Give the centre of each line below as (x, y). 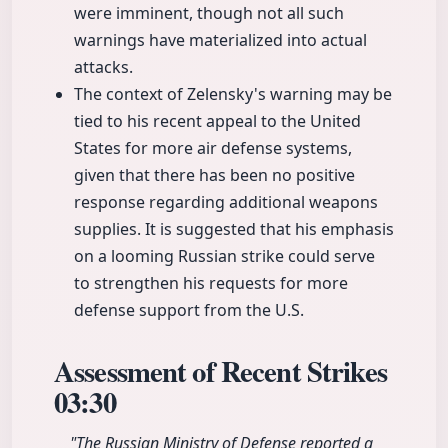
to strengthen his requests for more (211, 283)
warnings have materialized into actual (220, 40)
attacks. (103, 67)
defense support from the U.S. (189, 310)
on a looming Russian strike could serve (224, 256)
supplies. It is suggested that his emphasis (234, 229)
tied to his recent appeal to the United (217, 121)
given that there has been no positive (214, 175)
